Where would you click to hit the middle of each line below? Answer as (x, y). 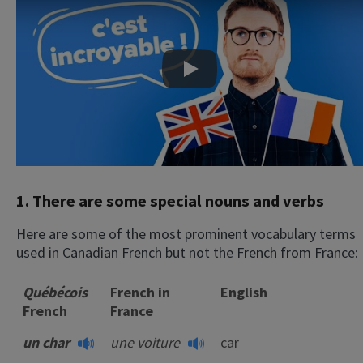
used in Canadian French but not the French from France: (187, 253)
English (244, 293)
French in (140, 293)
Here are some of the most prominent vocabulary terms (186, 234)
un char (48, 343)
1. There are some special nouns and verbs (170, 201)
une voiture (147, 343)
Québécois (55, 293)
